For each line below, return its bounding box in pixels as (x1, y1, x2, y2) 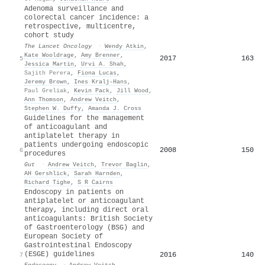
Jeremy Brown (24, 77, 67, 85)
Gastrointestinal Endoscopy (24, 241, 132, 250)
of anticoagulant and (24, 122, 107, 131)
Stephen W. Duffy (24, 104, 81, 112)
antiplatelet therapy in (24, 131, 119, 140)
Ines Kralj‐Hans (74, 77, 127, 85)
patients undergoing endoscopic (24, 140, 148, 149)
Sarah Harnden (74, 169, 120, 177)
